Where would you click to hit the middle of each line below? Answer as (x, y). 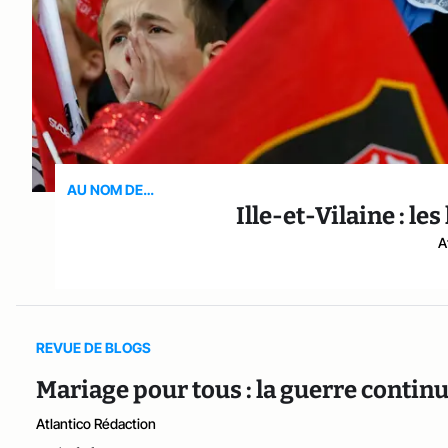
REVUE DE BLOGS (93, 348)
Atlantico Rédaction (96, 424)
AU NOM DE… (111, 190)
